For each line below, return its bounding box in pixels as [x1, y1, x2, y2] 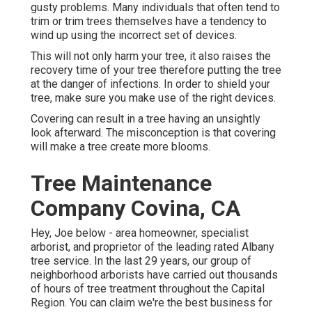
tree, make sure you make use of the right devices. [31, 91, 276, 105]
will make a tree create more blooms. [31, 140, 210, 154]
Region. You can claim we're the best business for [31, 296, 272, 310]
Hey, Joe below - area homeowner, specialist [31, 226, 249, 240]
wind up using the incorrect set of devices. [31, 29, 237, 42]
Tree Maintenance [31, 170, 212, 197]
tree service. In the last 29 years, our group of [31, 254, 251, 268]
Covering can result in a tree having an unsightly [31, 112, 260, 126]
